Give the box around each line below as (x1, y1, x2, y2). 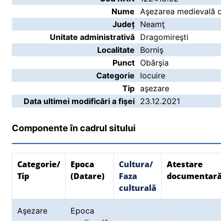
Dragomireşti (140, 32, 188, 42)
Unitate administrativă (50, 32, 135, 42)
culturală (119, 183, 156, 193)
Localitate (97, 45, 135, 55)
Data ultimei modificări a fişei (24, 96, 135, 106)
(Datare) (71, 171, 105, 182)
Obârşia (140, 58, 169, 68)
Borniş (140, 45, 163, 55)
